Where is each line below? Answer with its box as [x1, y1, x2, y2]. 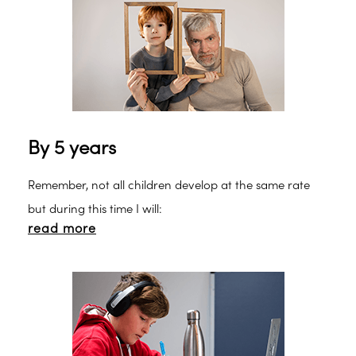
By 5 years [28, 137, 116, 159]
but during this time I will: [28, 203, 162, 216]
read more [28, 222, 96, 236]
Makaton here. [28, 10, 107, 24]
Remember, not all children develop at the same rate [28, 179, 310, 192]
